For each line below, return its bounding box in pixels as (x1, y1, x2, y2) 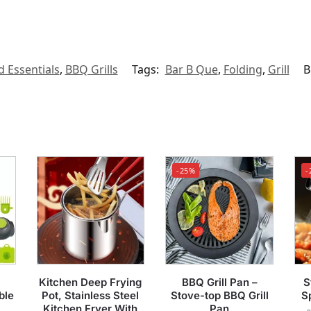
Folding (223, 61, 262, 77)
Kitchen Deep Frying (39, 275, 142, 289)
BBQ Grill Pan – (181, 275, 258, 289)
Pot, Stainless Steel (42, 288, 140, 302)
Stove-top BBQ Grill (170, 288, 269, 302)
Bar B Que (165, 61, 218, 77)
